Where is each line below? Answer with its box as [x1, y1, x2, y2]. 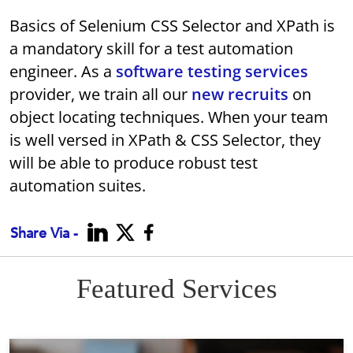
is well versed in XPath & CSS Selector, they [9, 129, 321, 151]
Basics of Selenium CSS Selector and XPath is [9, 15, 336, 37]
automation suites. [9, 175, 147, 197]
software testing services [116, 61, 309, 83]
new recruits [191, 84, 289, 106]
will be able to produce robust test [9, 152, 258, 174]
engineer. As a [9, 61, 117, 83]
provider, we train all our [9, 84, 192, 106]
